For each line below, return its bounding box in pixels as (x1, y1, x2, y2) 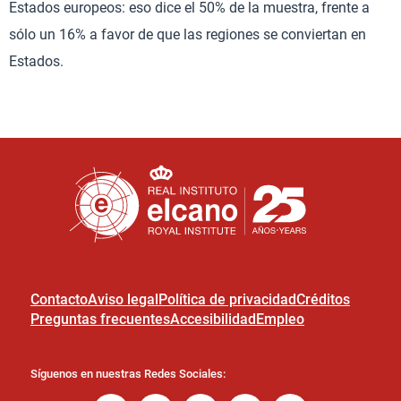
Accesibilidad (170, 311, 256, 328)
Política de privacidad (158, 291, 296, 308)
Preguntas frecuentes (30, 311, 170, 328)
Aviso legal (88, 291, 158, 308)
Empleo (256, 311, 304, 328)
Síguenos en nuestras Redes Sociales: (30, 367, 226, 380)
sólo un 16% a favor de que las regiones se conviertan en (9, 26, 366, 43)
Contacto (30, 291, 88, 308)
